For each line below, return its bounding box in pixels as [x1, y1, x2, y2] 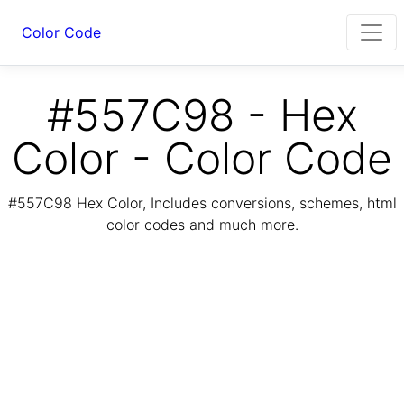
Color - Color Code [12, 132, 392, 185]
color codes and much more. [106, 216, 298, 234]
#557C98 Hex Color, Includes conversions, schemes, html [7, 194, 397, 213]
